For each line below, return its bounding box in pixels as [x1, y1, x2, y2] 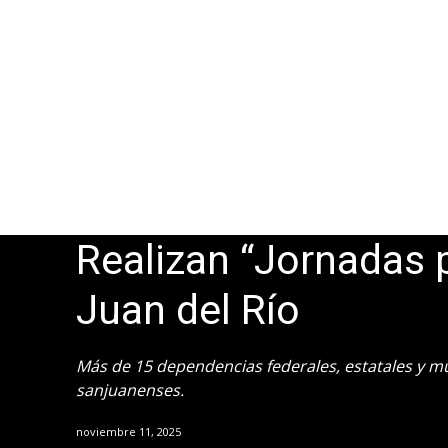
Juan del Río [76, 286, 300, 335]
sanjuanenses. [76, 379, 184, 402]
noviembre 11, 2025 [76, 424, 181, 440]
